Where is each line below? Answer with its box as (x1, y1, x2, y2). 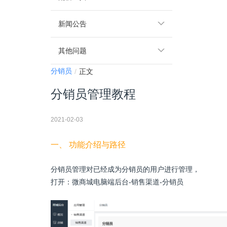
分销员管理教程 (51, 87, 136, 101)
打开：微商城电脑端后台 (51, 178, 129, 186)
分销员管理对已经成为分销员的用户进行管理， (51, 166, 200, 174)
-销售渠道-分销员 (129, 178, 183, 186)
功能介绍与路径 (69, 140, 126, 149)
